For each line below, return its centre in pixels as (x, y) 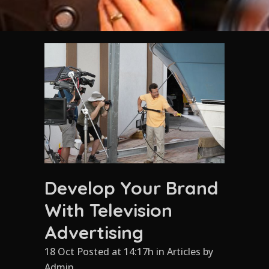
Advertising (94, 232)
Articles (184, 251)
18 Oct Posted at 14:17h (99, 251)
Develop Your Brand (131, 188)
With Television (108, 210)
